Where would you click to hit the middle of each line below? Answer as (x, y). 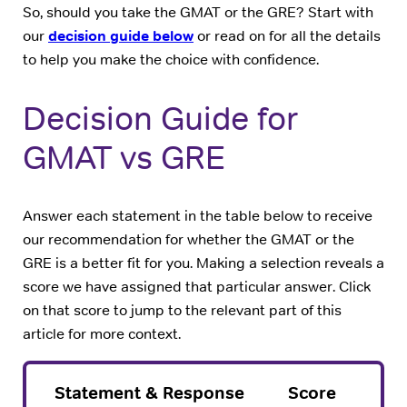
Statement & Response (149, 392)
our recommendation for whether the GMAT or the (189, 239)
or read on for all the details (287, 35)
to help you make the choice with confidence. (171, 59)
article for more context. (102, 333)
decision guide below (121, 35)
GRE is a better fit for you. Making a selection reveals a (203, 263)
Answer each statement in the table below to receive (198, 215)
